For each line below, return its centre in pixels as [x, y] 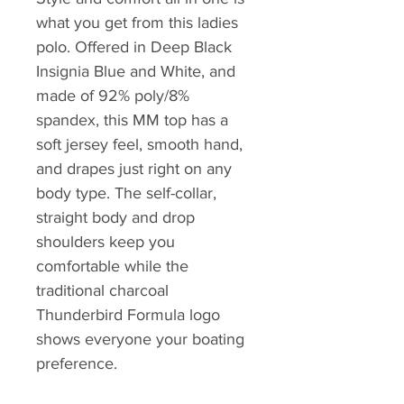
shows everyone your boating [140, 340]
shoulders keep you [106, 242]
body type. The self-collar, [126, 193]
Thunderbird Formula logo [128, 315]
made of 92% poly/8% [113, 96]
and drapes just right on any [134, 169]
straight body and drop [115, 218]
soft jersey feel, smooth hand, [139, 145]
